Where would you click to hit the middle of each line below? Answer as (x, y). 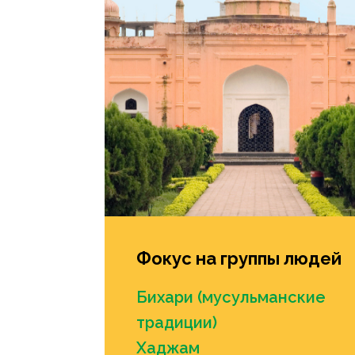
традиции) (177, 323)
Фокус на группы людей (239, 259)
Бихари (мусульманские (231, 298)
